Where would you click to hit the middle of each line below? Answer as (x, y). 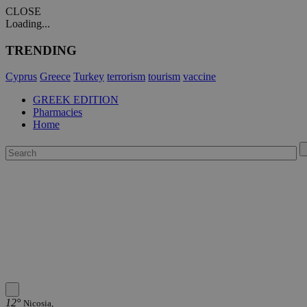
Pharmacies (58, 112)
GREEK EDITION (76, 100)
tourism (164, 77)
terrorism (126, 77)
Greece (55, 77)
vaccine (199, 77)
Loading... (28, 24)
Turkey (89, 77)
